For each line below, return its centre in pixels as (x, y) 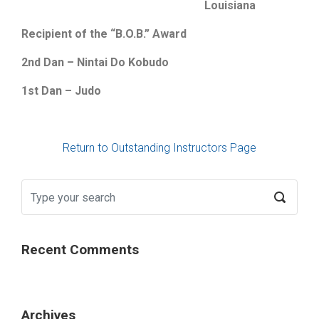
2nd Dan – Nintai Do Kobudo (95, 62)
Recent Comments (80, 249)
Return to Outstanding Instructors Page (159, 148)
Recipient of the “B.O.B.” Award (104, 34)
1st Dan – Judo (61, 91)
